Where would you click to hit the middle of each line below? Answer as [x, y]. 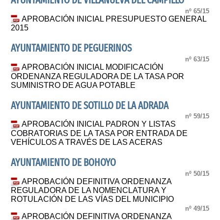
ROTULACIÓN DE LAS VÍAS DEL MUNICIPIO [93, 199]
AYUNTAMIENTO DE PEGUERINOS [71, 49]
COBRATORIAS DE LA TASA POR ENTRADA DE [99, 133]
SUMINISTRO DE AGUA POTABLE [73, 85]
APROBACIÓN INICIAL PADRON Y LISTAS [99, 124]
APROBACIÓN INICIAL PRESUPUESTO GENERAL [114, 19]
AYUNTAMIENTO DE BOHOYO [64, 163]
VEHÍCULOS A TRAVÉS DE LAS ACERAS [87, 142]
